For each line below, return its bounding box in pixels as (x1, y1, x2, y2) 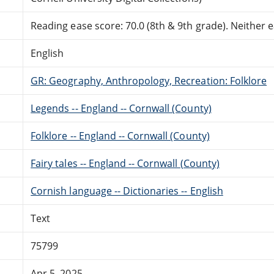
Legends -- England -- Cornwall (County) (31, 101, 212, 115)
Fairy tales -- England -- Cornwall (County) (31, 156, 220, 170)
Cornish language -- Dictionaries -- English (31, 183, 223, 198)
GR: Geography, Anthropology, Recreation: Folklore (31, 73, 267, 87)
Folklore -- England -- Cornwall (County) (31, 128, 210, 143)
